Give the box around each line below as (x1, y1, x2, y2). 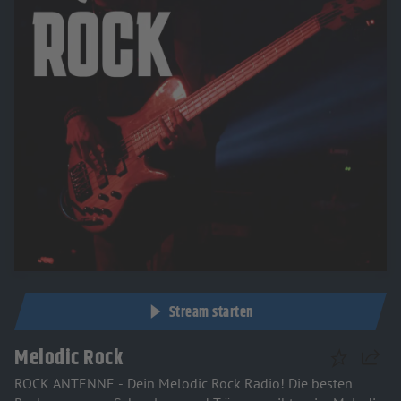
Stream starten (168, 302, 253, 324)
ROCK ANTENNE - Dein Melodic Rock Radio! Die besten (14, 374, 353, 392)
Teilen (361, 356, 397, 375)
